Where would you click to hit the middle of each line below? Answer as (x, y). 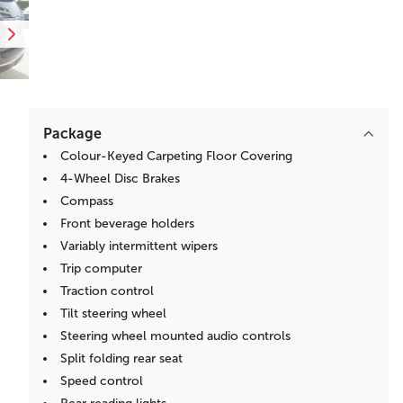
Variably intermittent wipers (139, 246)
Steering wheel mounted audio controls (175, 336)
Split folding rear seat (121, 358)
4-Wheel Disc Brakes (120, 179)
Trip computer (101, 269)
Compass (87, 201)
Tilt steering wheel (113, 313)
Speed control (102, 381)
